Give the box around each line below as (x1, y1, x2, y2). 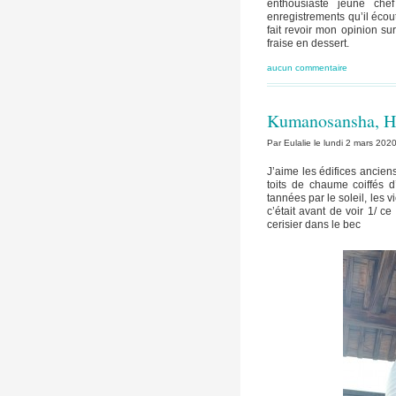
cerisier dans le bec (267, 218, 361, 232)
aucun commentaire (267, 62, 347, 72)
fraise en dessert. (267, 36, 349, 49)
